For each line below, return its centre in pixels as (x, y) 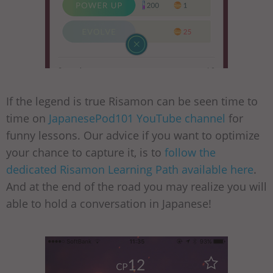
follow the (190, 152)
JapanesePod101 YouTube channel (137, 118)
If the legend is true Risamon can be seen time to (132, 101)
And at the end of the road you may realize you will (136, 186)
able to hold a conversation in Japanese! (109, 204)
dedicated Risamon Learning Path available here (130, 169)
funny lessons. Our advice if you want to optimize (133, 135)
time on (27, 118)
